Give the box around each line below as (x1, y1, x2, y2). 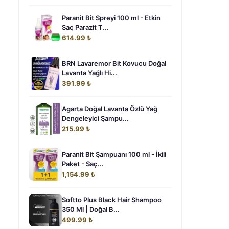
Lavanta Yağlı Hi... (62, 68, 117, 77)
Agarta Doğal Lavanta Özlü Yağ (62, 105, 157, 113)
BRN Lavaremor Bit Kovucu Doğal (62, 59, 166, 67)
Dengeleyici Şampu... (62, 114, 129, 122)
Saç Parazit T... (62, 23, 109, 31)
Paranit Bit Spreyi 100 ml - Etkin (62, 14, 161, 22)
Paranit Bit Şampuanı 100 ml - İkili (62, 150, 166, 158)
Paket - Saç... (62, 159, 104, 168)
